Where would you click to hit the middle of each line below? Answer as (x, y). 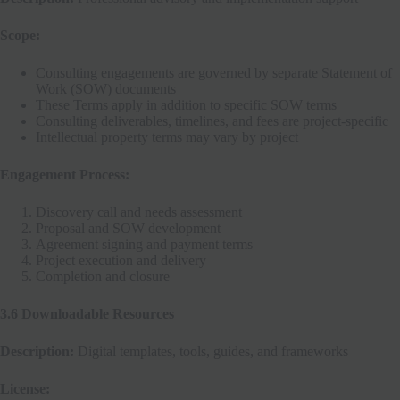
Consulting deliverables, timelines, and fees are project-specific (212, 121)
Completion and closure (103, 276)
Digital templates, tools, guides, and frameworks (211, 351)
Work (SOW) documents (106, 88)
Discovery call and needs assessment (139, 212)
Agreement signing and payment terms (144, 244)
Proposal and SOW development (128, 228)
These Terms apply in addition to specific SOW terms (186, 104)
